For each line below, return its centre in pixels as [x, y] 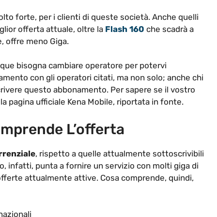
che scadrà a [169, 29]
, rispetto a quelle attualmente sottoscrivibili [120, 153]
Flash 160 [125, 29]
